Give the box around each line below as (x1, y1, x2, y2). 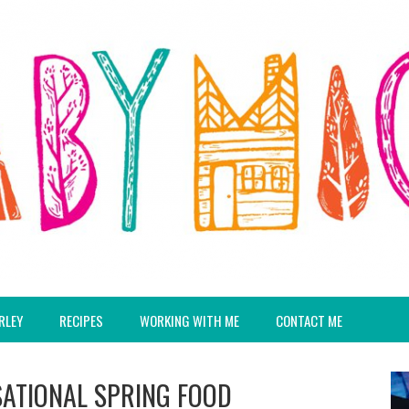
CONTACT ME (276, 310, 342, 330)
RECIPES (59, 310, 103, 330)
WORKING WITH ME (140, 310, 239, 330)
